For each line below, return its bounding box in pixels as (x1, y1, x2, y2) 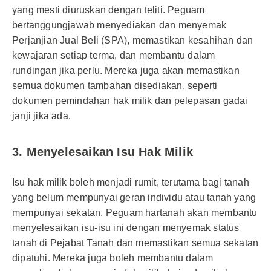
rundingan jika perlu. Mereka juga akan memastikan (12, 65, 240, 76)
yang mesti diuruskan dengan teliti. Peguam (12, 5, 205, 15)
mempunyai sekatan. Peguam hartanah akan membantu (12, 207, 258, 218)
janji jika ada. (12, 111, 71, 121)
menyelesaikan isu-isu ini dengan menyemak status (12, 223, 240, 233)
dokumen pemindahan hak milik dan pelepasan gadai (12, 96, 248, 106)
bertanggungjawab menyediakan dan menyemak (12, 20, 227, 30)
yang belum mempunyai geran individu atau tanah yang (12, 192, 256, 203)
